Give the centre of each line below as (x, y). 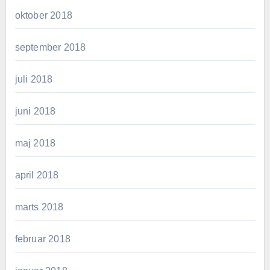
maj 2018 (35, 143)
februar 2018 (42, 239)
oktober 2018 (43, 15)
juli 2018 (34, 79)
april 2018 (37, 175)
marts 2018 (39, 207)
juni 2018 (35, 111)
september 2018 (50, 47)
